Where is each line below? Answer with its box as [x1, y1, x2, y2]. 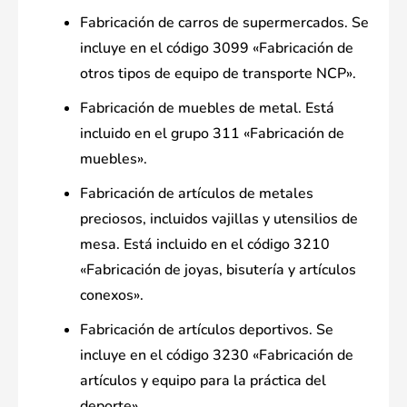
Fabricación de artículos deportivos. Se [80, 320, 333, 341]
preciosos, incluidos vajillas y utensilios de [80, 209, 358, 230]
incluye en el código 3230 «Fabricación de [80, 345, 353, 366]
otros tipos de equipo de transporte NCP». [80, 64, 356, 84]
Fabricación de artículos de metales [80, 184, 313, 204]
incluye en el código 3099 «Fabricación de [80, 38, 353, 59]
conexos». [80, 285, 144, 306]
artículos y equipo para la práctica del [80, 371, 326, 392]
